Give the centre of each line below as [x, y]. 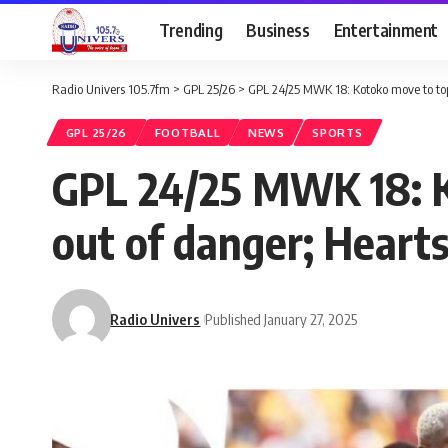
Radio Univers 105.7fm [111, 89]
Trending [191, 29]
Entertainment [386, 29]
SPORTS [337, 133]
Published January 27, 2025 [281, 318]
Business [278, 29]
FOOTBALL [187, 133]
